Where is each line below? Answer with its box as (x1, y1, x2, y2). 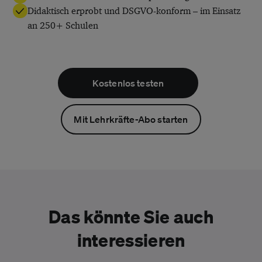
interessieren (77, 229, 185, 250)
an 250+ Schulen (27, 19, 99, 31)
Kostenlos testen (92, 77, 164, 89)
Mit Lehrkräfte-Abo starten (74, 113, 188, 125)
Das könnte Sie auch (49, 205, 213, 227)
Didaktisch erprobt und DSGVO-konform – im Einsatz (27, 5, 241, 16)
